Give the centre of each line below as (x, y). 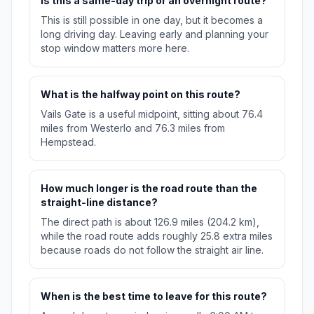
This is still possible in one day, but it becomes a (152, 20)
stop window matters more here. (115, 48)
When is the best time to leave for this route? (154, 296)
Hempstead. (68, 142)
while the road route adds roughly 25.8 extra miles (157, 236)
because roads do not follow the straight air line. (152, 250)
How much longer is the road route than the (149, 189)
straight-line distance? (99, 203)
